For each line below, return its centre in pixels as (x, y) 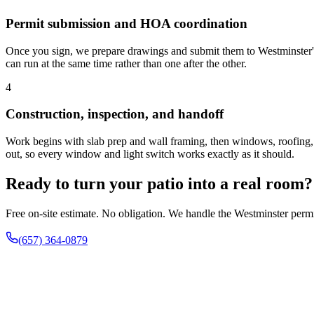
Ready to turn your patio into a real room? (159, 183)
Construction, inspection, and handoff (115, 114)
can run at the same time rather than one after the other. (126, 63)
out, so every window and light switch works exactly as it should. (150, 153)
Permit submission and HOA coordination (127, 23)
